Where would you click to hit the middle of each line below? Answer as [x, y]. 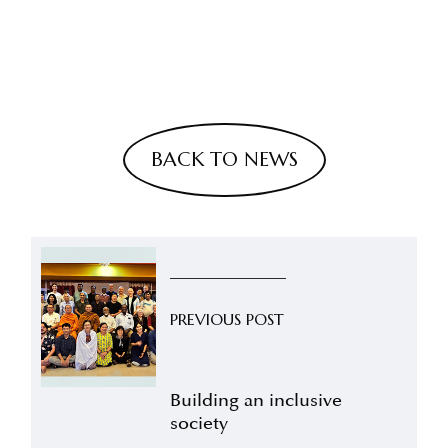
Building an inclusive [255, 400]
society [198, 423]
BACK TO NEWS [224, 159]
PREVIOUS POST [226, 318]
